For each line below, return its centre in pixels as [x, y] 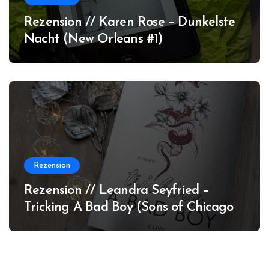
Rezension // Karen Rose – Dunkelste [130, 23]
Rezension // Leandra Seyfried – [116, 191]
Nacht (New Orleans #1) [93, 40]
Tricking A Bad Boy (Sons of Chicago [129, 208]
